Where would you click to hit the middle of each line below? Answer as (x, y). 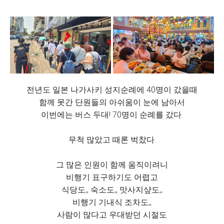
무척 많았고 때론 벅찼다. (112, 139)
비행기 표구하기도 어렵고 (112, 177)
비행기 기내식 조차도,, (112, 202)
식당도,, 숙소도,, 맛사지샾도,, (112, 189)
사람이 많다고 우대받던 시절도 (112, 214)
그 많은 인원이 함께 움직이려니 (112, 164)
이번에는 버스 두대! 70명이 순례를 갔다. (112, 114)
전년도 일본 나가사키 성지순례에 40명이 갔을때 (112, 89)
